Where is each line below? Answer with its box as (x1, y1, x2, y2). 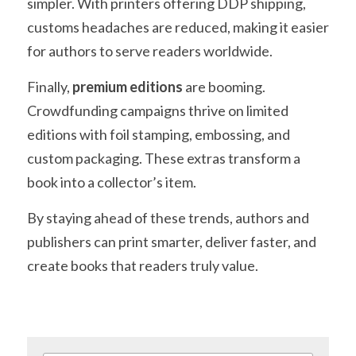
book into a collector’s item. (27, 173, 196, 191)
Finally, (27, 78, 72, 95)
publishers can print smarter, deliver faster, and (27, 233, 316, 250)
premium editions (72, 78, 183, 95)
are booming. (183, 78, 265, 95)
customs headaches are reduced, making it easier (27, 18, 329, 36)
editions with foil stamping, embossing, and (27, 126, 290, 143)
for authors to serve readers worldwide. (27, 42, 273, 60)
